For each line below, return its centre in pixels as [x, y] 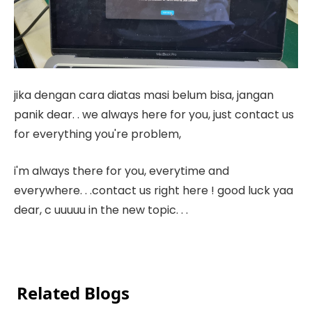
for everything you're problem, [97, 134]
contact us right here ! [153, 190]
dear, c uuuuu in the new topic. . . [101, 210]
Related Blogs [73, 292]
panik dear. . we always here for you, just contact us [154, 114]
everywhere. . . [53, 190]
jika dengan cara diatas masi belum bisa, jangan [144, 95]
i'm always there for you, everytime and [122, 171]
